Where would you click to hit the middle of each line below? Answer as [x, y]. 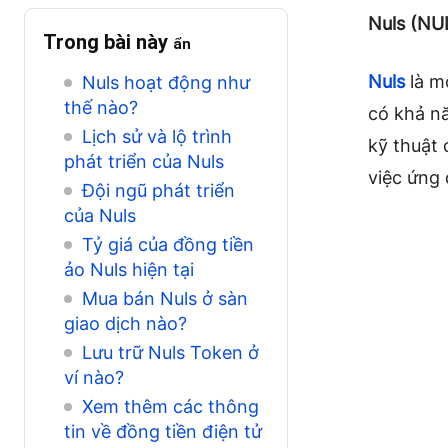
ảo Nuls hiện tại [129, 269]
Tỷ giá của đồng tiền [167, 244]
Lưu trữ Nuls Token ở [170, 352]
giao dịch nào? [125, 323]
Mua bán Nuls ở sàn [164, 298]
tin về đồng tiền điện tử [163, 431]
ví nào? [94, 377]
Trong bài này [108, 41]
